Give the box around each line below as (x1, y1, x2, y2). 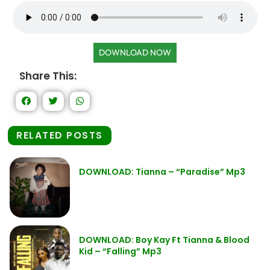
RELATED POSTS (16, 128, 103, 142)
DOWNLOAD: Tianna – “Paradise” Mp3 (79, 166, 245, 178)
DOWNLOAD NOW (99, 47, 171, 58)
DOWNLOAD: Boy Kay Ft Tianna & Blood (79, 234, 250, 246)
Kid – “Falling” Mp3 (79, 245, 162, 257)
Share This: (19, 69, 77, 83)
